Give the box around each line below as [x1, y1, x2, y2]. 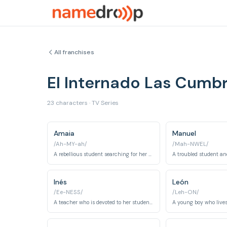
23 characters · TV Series [47, 99, 119, 107]
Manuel [172, 129, 196, 138]
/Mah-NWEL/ [172, 140, 208, 148]
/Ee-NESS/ [54, 188, 83, 197]
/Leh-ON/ [172, 188, 199, 197]
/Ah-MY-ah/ [54, 140, 87, 148]
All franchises [54, 48, 94, 56]
